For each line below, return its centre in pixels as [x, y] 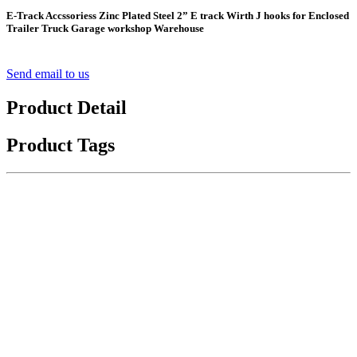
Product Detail [67, 107]
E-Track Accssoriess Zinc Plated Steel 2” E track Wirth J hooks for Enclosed [178, 15]
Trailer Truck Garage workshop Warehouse [105, 28]
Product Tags [61, 145]
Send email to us [48, 73]
